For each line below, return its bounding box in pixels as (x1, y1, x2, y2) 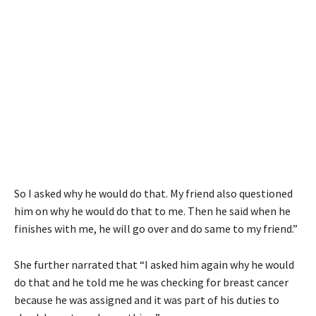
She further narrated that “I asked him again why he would (14, 257, 294, 272)
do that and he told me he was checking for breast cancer (14, 275, 288, 290)
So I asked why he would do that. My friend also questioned (14, 186, 293, 201)
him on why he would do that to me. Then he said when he (14, 204, 291, 219)
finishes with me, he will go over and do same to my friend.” (14, 221, 298, 236)
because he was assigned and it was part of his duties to (14, 293, 279, 308)
